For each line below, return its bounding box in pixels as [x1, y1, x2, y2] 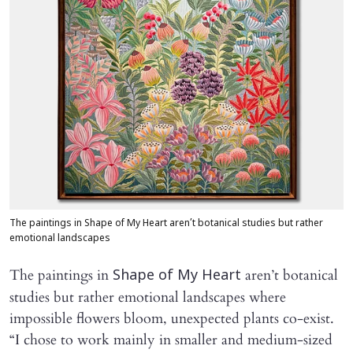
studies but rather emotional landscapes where [9, 288, 286, 308]
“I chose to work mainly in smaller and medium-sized [9, 330, 333, 351]
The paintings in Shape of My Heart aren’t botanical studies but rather [9, 218, 323, 230]
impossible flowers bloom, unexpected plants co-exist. [9, 309, 334, 329]
